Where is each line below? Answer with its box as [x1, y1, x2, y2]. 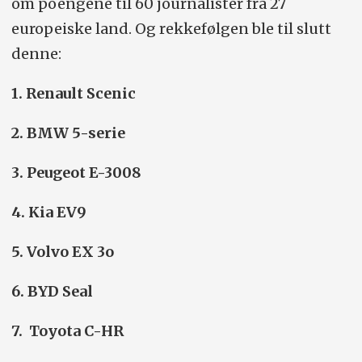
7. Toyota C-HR [11, 322, 124, 341]
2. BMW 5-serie [11, 124, 125, 143]
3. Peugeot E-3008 [11, 163, 141, 183]
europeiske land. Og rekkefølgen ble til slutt [11, 19, 331, 39]
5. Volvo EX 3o [11, 242, 114, 262]
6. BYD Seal [11, 282, 93, 301]
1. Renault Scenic [11, 84, 136, 103]
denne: [11, 44, 61, 64]
